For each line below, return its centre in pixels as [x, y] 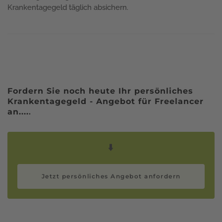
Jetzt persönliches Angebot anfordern [111, 176]
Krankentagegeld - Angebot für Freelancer [106, 101]
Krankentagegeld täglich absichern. [69, 7]
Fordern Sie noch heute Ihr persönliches [100, 91]
